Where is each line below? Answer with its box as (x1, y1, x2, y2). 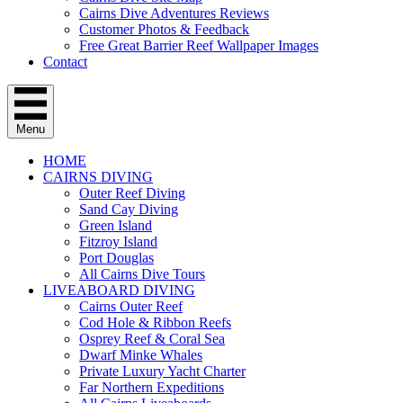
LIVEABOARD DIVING (43, 282, 195, 298)
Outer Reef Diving (79, 185, 185, 201)
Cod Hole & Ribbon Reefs (79, 315, 231, 330)
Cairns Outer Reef (79, 299, 183, 314)
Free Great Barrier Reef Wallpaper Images (79, 38, 318, 53)
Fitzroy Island (79, 234, 157, 249)
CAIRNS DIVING (43, 169, 153, 184)
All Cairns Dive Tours (79, 266, 205, 282)
